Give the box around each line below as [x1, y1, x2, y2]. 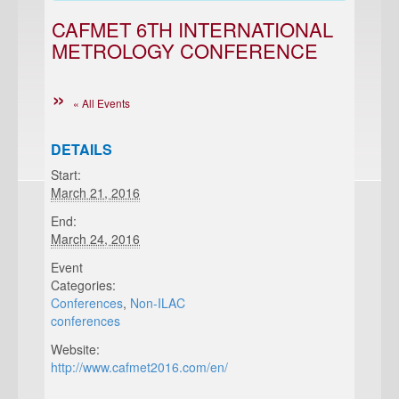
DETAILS [51, 139, 113, 159]
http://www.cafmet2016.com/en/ [51, 358, 229, 376]
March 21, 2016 [51, 183, 141, 201]
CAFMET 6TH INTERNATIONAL [52, 15, 333, 43]
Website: [51, 340, 101, 358]
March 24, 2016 [51, 230, 141, 248]
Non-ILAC [130, 294, 186, 312]
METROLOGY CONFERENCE [52, 37, 318, 64]
